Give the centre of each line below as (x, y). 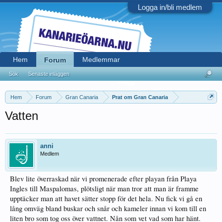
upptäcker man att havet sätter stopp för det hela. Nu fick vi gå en (106, 198)
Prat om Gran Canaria (140, 97)
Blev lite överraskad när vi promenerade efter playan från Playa (103, 179)
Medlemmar (101, 59)
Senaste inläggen (49, 74)
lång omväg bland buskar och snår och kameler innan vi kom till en (108, 208)
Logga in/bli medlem (170, 7)
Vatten (22, 116)
